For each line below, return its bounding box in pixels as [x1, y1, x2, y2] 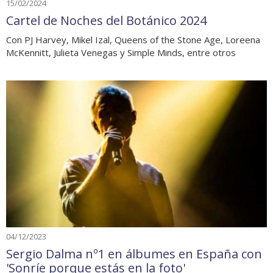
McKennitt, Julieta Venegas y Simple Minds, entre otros [6, 46, 236, 59]
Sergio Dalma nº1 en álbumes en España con [6, 246, 262, 262]
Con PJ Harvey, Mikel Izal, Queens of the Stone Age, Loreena [6, 34, 260, 46]
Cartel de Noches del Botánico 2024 [6, 12, 207, 29]
